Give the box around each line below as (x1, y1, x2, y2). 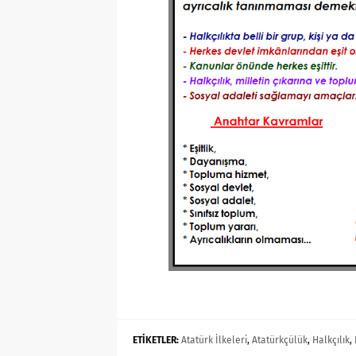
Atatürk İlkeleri (181, 335, 247, 346)
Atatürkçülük (252, 335, 308, 346)
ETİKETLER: (133, 335, 179, 346)
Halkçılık (312, 335, 350, 346)
